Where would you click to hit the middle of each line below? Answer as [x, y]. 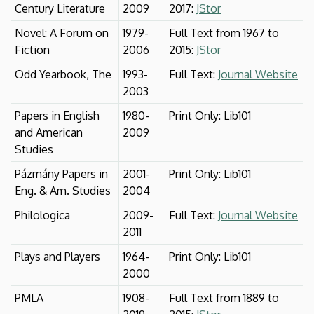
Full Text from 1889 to [224, 298]
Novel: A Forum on [62, 33]
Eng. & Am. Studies [63, 190]
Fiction [32, 49]
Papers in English [57, 115]
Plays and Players [57, 256]
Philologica [42, 215]
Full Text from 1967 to [224, 33]
